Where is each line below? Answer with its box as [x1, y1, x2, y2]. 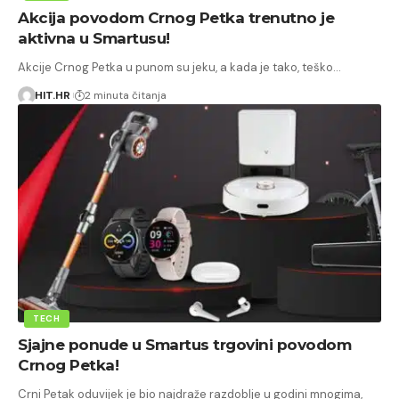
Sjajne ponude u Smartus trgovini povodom [18, 335, 351, 354]
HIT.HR [34, 87, 70, 102]
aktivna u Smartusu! [18, 28, 170, 47]
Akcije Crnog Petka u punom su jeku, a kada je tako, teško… [18, 59, 341, 75]
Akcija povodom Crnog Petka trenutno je [18, 8, 334, 27]
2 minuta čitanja [84, 87, 167, 102]
